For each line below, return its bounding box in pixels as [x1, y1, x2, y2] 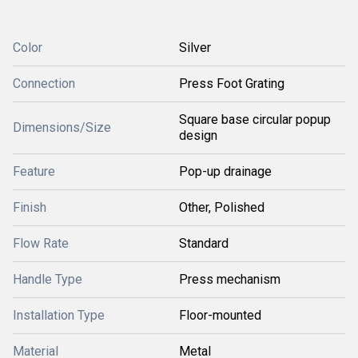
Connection [13, 76, 75, 91]
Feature [13, 164, 55, 179]
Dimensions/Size [13, 120, 111, 135]
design [179, 128, 217, 143]
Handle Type [13, 272, 82, 287]
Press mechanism [179, 272, 280, 287]
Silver [179, 40, 211, 55]
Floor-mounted [179, 308, 261, 323]
